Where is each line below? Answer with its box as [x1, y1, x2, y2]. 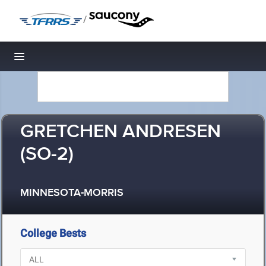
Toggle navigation [20, 53, 100, 66]
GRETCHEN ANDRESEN [20, 120, 221, 144]
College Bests [20, 227, 86, 239]
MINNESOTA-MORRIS [20, 186, 123, 200]
